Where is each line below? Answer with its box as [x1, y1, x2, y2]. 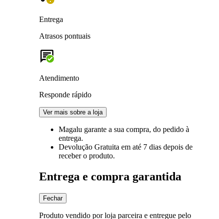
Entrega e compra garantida [39, 170, 181, 183]
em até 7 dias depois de [121, 142, 193, 151]
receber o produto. [59, 151, 115, 160]
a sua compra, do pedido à [109, 125, 189, 133]
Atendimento [39, 73, 79, 82]
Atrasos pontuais [39, 31, 90, 40]
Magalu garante [59, 125, 109, 133]
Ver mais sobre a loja [43, 108, 103, 116]
